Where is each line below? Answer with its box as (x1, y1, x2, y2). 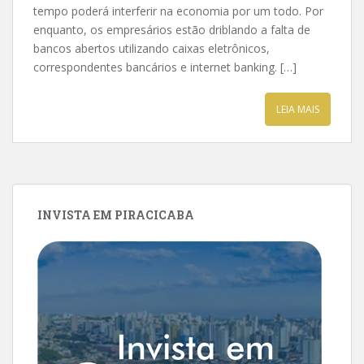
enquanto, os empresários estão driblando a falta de (33, 22, 310, 37)
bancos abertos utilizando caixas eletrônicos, (33, 41, 270, 56)
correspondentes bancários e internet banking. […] (33, 59, 297, 75)
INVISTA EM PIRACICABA (37, 207, 194, 223)
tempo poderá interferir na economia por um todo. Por (33, 3, 323, 19)
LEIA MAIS (276, 102, 319, 116)
